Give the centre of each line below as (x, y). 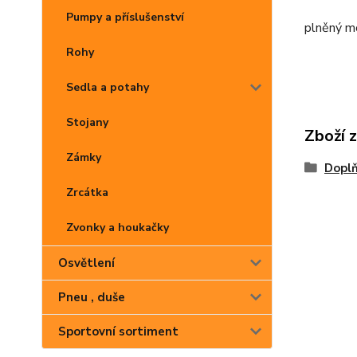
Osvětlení (86, 263)
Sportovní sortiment (118, 331)
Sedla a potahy (108, 87)
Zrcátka (87, 192)
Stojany (87, 122)
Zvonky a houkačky (118, 228)
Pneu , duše (92, 297)
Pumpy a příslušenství (125, 17)
